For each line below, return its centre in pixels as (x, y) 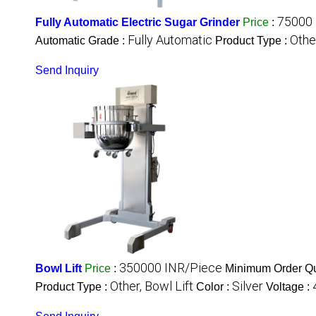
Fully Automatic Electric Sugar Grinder (138, 23)
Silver (248, 286)
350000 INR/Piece (171, 268)
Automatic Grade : (81, 41)
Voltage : (289, 287)
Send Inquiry (67, 71)
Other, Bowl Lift (152, 286)
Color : (214, 287)
